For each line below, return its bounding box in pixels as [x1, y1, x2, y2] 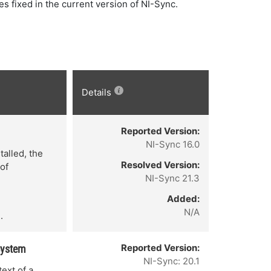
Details [82, 87, 111, 98]
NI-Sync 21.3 [145, 172, 200, 184]
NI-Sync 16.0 [146, 139, 200, 150]
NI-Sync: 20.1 [143, 255, 200, 267]
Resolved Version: [121, 159, 200, 171]
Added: [167, 193, 200, 204]
